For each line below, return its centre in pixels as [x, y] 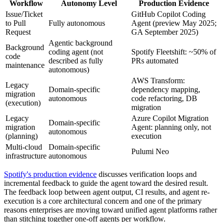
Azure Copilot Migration [170, 118]
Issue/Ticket [24, 14]
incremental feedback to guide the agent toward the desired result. [106, 183]
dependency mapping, [166, 89]
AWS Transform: [158, 80]
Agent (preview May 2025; [174, 23]
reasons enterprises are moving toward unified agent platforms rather [111, 210]
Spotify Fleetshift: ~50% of [174, 52]
